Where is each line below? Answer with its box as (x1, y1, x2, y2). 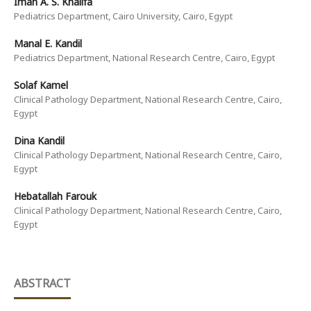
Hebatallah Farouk (13, 190, 96, 203)
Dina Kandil (13, 134, 65, 148)
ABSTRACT (13, 276, 71, 292)
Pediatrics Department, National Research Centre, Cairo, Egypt (13, 51, 275, 65)
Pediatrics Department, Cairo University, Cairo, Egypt (13, 10, 233, 23)
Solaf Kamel (13, 78, 68, 92)
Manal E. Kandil (13, 37, 82, 51)
